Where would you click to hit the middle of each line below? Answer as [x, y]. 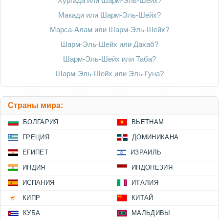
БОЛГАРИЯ [41, 122]
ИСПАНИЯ [39, 183]
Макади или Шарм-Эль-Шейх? [109, 15]
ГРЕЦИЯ [36, 137]
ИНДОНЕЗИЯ [152, 168]
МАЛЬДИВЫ [151, 213]
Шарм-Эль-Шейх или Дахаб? [109, 44]
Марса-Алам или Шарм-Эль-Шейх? [109, 30]
